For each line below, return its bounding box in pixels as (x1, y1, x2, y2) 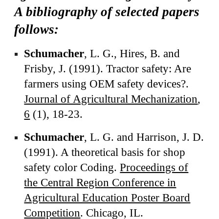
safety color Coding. (24, 161, 120, 174)
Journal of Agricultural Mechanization (24, 93, 198, 105)
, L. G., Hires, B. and (84, 47, 180, 60)
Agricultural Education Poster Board (24, 192, 191, 204)
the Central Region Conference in (24, 176, 176, 189)
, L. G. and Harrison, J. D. (84, 131, 204, 143)
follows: (14, 22, 59, 37)
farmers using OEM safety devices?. (24, 78, 189, 90)
